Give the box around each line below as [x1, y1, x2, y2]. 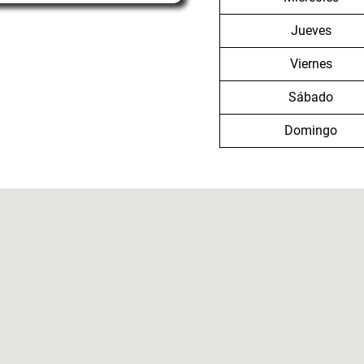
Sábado [288, 89, 333, 105]
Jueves [290, 22, 331, 38]
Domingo [284, 122, 337, 138]
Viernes [289, 55, 332, 71]
